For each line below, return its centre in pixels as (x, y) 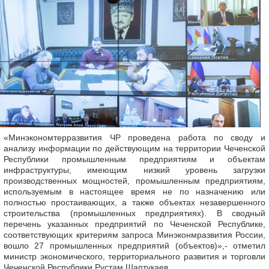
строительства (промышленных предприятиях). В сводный (134, 213)
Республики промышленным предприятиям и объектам (134, 159)
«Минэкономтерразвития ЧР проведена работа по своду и (134, 138)
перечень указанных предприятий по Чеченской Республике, (134, 224)
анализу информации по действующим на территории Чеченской (134, 149)
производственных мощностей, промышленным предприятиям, (134, 181)
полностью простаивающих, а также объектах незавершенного (134, 203)
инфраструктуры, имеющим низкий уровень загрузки (134, 170)
